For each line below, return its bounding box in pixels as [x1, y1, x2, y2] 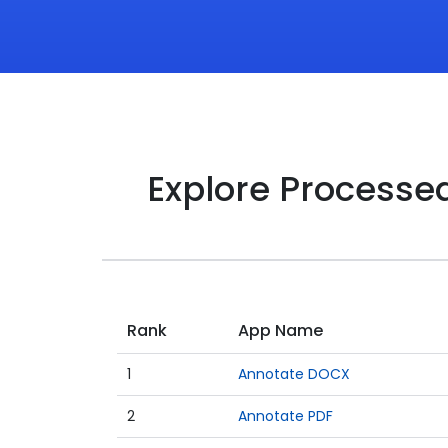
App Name [238, 319, 323, 342]
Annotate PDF [238, 406, 333, 426]
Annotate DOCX [238, 364, 350, 384]
